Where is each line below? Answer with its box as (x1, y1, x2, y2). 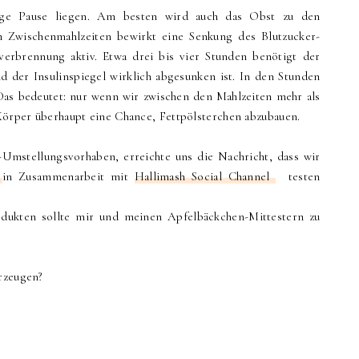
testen (276, 169, 321, 184)
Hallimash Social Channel (134, 169, 276, 184)
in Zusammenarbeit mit (2, 169, 135, 184)
